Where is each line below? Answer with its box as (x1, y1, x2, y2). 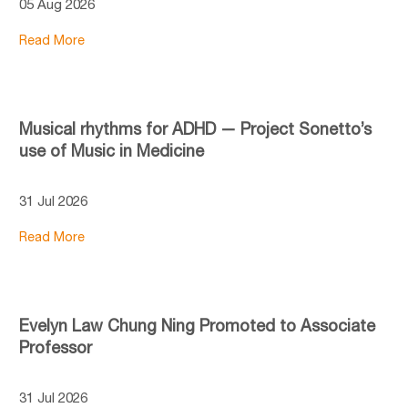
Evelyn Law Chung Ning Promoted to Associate (19, 315, 375, 335)
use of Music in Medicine (19, 140, 204, 160)
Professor (19, 337, 92, 357)
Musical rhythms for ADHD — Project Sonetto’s (19, 118, 372, 138)
